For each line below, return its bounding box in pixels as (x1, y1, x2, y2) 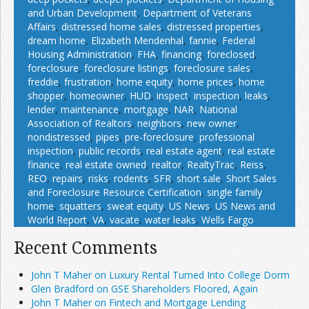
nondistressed (28, 130, 90, 143)
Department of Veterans (143, 6, 252, 19)
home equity (117, 74, 172, 88)
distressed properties (167, 19, 261, 33)
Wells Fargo (201, 212, 254, 226)
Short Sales (226, 171, 277, 185)
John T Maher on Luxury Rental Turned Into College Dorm (31, 268, 290, 281)
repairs (52, 171, 83, 185)
